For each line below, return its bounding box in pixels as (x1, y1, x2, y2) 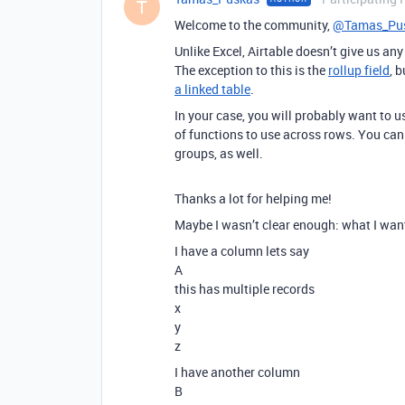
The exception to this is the (174, 61, 328, 79)
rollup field (328, 61, 390, 79)
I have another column (174, 363, 300, 381)
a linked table (174, 80, 250, 98)
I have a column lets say (174, 242, 309, 259)
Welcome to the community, (174, 16, 333, 33)
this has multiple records (174, 280, 315, 297)
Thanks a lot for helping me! (174, 190, 332, 207)
